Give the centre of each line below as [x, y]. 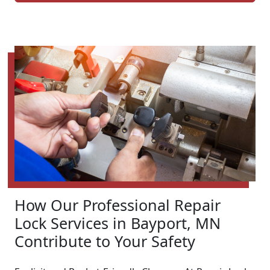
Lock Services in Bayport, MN [118, 223]
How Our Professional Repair [118, 205]
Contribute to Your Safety [105, 241]
